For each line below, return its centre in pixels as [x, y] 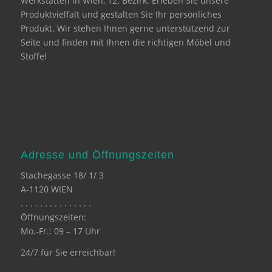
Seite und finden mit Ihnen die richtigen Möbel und [125, 42]
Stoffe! [33, 56]
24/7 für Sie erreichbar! [68, 252]
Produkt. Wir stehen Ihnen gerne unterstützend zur [125, 29]
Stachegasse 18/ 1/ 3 [62, 175]
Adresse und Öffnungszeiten [97, 155]
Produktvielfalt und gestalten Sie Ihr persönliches [121, 15]
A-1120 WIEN [46, 189]
